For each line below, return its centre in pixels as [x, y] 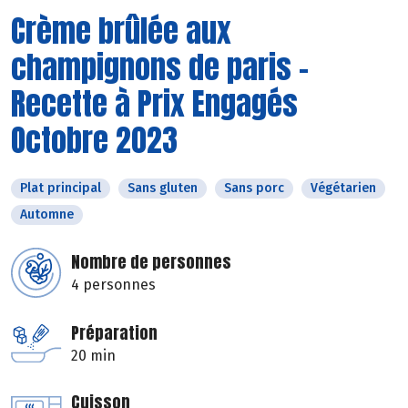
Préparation [114, 332]
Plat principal [61, 188]
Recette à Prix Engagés [154, 103]
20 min [93, 355]
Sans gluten [163, 188]
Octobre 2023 [94, 139]
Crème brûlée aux [121, 30]
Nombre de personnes [151, 261]
